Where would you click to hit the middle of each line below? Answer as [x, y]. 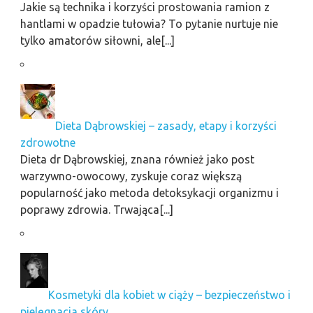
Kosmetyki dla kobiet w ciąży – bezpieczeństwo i [169, 295]
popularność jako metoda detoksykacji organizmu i [149, 193]
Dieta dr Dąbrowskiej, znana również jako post [137, 160]
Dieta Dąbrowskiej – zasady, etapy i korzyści [166, 126]
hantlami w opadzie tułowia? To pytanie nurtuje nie [149, 24]
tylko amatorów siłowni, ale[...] [97, 41]
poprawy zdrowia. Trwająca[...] [96, 210]
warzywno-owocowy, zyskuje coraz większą [131, 176]
